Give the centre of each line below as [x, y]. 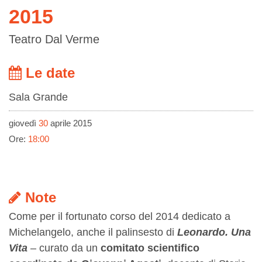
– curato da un [64, 248]
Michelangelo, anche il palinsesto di [93, 232]
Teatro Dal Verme [54, 39]
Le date [48, 73]
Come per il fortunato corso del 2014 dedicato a [120, 217]
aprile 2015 [70, 123]
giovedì [24, 123]
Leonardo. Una [214, 232]
